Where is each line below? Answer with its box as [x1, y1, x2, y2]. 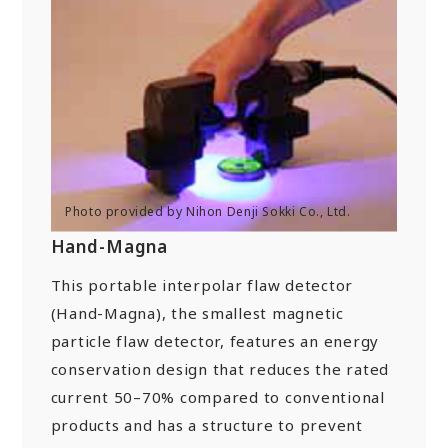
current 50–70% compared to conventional [50, 387, 385, 408]
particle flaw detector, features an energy [50, 331, 380, 352]
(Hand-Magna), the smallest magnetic [50, 303, 344, 324]
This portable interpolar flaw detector [50, 275, 354, 296]
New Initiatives [54, 11, 163, 31]
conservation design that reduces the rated [50, 359, 390, 380]
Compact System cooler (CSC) [54, 45, 271, 65]
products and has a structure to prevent [50, 415, 363, 436]
